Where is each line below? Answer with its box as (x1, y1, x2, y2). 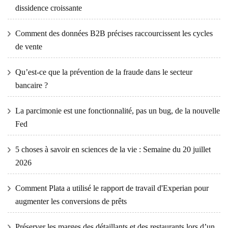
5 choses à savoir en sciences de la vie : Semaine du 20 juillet (15, 145, 211, 154)
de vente (15, 42, 42, 51)
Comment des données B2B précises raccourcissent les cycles (15, 29, 213, 38)
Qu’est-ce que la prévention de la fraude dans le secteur (15, 68, 192, 77)
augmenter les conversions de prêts (15, 197, 127, 206)
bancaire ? (15, 81, 48, 90)
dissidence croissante (15, 4, 82, 13)
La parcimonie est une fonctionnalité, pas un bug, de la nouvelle (15, 106, 220, 116)
